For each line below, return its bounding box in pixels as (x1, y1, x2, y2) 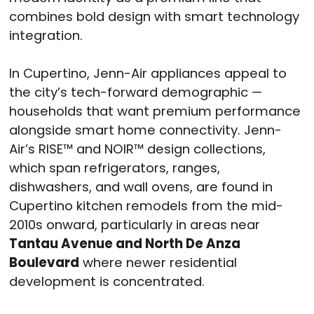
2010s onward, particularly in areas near (9, 215, 260, 233)
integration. (9, 26, 83, 44)
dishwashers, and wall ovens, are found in (9, 177, 273, 196)
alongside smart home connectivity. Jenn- (9, 121, 282, 139)
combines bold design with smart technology (9, 7, 299, 25)
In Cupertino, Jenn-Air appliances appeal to (9, 64, 287, 82)
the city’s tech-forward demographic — (9, 83, 262, 101)
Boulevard (9, 253, 79, 271)
